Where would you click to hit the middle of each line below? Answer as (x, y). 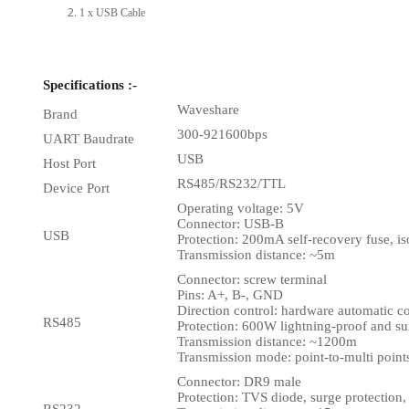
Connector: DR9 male (239, 382)
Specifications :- (90, 85)
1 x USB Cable (112, 13)
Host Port (69, 163)
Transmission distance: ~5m (256, 255)
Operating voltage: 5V (241, 208)
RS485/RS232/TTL (231, 184)
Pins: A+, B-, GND (230, 295)
